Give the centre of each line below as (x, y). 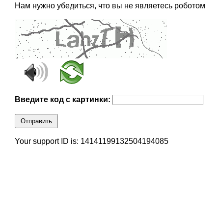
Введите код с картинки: (63, 100)
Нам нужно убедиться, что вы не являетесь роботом (110, 6)
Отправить (36, 121)
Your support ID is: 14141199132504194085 (91, 141)
